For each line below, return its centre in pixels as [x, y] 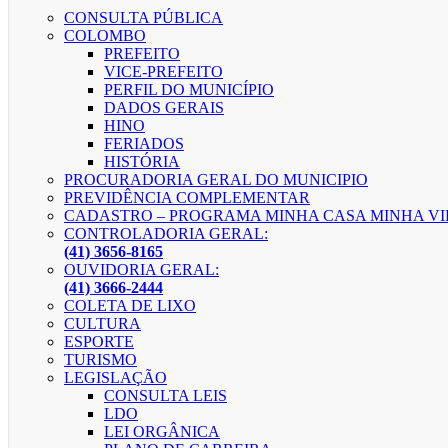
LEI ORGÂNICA [162, 432]
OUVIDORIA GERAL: [141, 270]
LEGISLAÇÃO [115, 378]
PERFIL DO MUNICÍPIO [189, 90]
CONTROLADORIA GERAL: [166, 234]
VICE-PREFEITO [163, 72]
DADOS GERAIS [164, 108]
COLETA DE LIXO [130, 306]
